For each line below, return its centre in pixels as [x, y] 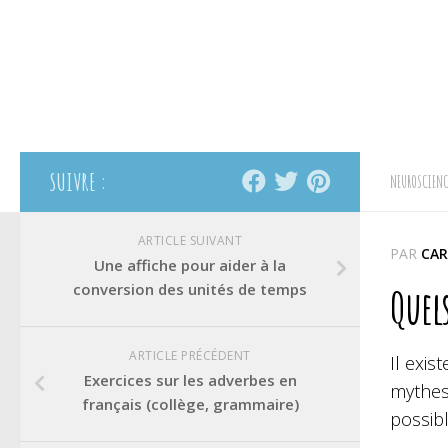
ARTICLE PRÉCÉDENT [190, 355]
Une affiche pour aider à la [190, 265]
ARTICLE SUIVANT [190, 240]
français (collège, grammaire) [190, 403]
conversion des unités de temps [190, 289]
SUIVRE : [78, 182]
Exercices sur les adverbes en [190, 379]
